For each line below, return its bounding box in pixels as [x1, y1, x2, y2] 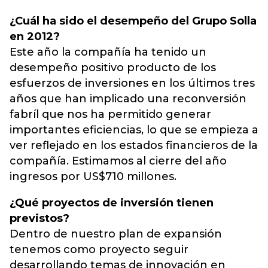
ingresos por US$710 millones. [10, 170, 176, 183]
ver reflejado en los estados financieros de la [10, 139, 258, 152]
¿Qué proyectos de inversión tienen [10, 196, 214, 209]
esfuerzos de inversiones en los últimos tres [10, 77, 255, 90]
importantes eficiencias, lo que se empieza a [10, 123, 258, 136]
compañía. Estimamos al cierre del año [10, 154, 227, 167]
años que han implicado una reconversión [10, 92, 246, 105]
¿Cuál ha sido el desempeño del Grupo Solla [10, 14, 257, 28]
